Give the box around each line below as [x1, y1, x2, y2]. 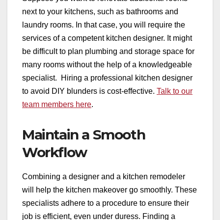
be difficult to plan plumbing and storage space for [22, 47, 194, 55]
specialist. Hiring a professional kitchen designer [22, 73, 192, 82]
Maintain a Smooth [22, 126, 145, 143]
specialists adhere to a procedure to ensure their [22, 198, 189, 207]
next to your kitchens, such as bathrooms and [22, 7, 178, 16]
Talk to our [157, 86, 192, 95]
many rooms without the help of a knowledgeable [22, 60, 192, 69]
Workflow [22, 143, 87, 161]
